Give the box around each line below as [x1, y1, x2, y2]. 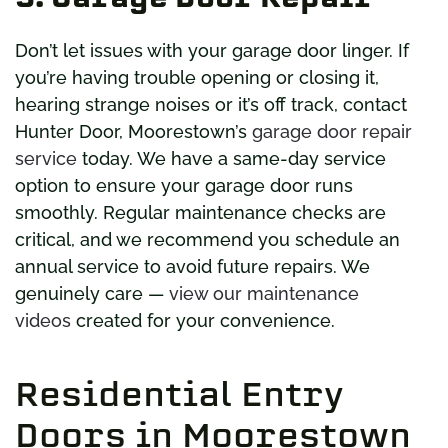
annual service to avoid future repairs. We [15, 255, 370, 277]
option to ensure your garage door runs [15, 174, 353, 196]
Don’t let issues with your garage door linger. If [15, 39, 409, 61]
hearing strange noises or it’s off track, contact [15, 93, 407, 115]
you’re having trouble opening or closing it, [15, 66, 379, 88]
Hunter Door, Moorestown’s [15, 120, 252, 142]
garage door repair [252, 120, 412, 142]
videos [15, 309, 76, 331]
